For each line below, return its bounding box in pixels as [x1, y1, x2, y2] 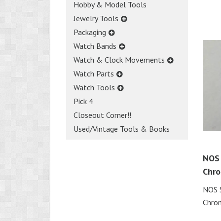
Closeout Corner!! [74, 110, 131, 120]
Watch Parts [74, 68, 114, 78]
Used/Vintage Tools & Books [74, 123, 170, 134]
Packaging [74, 27, 106, 37]
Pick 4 [74, 96, 93, 106]
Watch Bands [74, 40, 116, 51]
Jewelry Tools [74, 13, 118, 23]
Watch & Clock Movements [74, 54, 165, 65]
